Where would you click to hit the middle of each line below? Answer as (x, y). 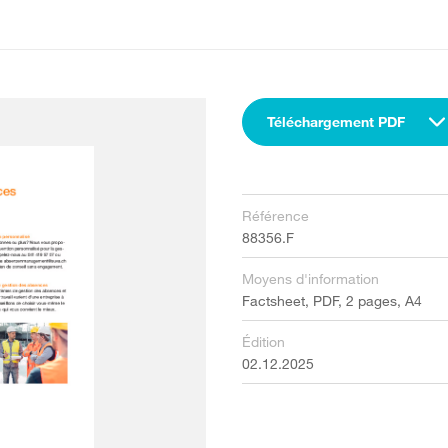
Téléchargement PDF (335, 121)
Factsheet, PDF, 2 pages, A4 (331, 300)
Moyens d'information (310, 278)
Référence (275, 215)
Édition (263, 341)
